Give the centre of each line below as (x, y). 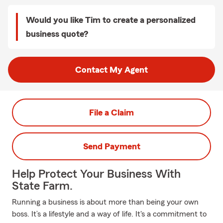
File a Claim (111, 112)
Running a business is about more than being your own (105, 202)
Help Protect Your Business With (96, 174)
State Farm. (42, 186)
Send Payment (111, 146)
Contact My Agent (111, 70)
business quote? (57, 34)
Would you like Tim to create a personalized (111, 20)
